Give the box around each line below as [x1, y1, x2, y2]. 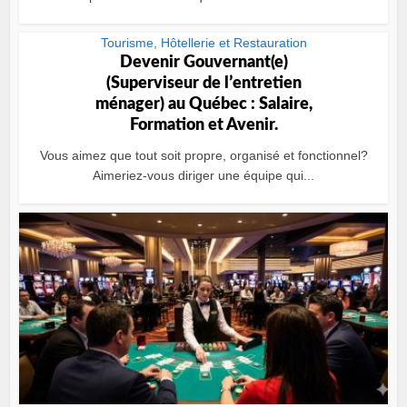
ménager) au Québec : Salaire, [94, 96, 313, 113]
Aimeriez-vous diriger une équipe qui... [93, 168, 314, 183]
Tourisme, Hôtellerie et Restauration [100, 35, 307, 50]
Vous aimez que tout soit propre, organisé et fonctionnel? [39, 148, 368, 163]
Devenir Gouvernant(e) [119, 55, 288, 71]
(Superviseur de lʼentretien [105, 75, 302, 92]
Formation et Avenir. [129, 117, 278, 134]
